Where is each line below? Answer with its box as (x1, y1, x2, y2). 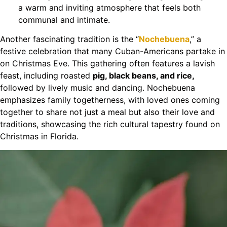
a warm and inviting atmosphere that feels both (18, 2, 201, 13)
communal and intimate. (18, 14, 110, 25)
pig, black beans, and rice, (93, 70, 195, 81)
